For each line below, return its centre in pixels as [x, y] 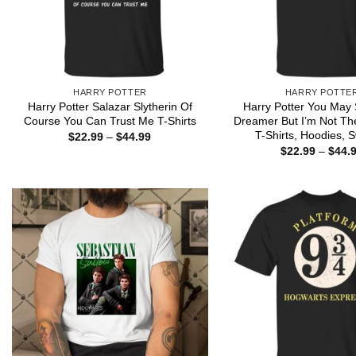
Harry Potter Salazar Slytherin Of [110, 106]
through [170, 170]
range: [167, 147]
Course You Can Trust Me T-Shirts [110, 120]
